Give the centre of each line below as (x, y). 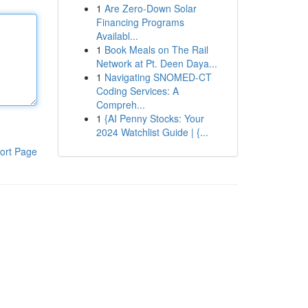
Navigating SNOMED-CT (158, 77)
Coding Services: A (137, 91)
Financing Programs (140, 22)
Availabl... (117, 36)
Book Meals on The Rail (156, 49)
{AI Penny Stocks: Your (154, 118)
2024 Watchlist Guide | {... (152, 132)
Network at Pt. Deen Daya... (156, 63)
